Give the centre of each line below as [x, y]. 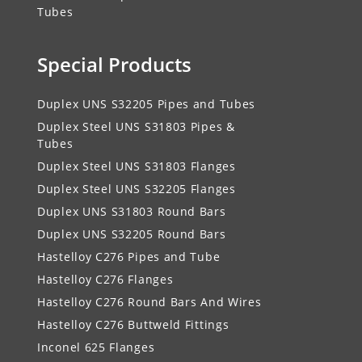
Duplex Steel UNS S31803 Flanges [137, 166]
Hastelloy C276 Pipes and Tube [129, 256]
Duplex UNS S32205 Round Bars [132, 234]
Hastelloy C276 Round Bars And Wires [149, 301]
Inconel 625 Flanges [96, 347]
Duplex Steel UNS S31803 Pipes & [136, 126]
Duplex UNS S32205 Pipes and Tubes [147, 103]
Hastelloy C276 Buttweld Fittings [133, 324]
